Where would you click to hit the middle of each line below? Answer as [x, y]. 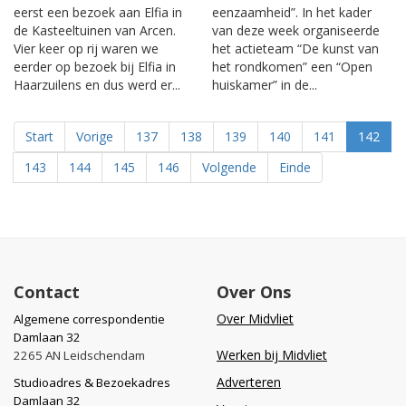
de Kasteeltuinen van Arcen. [95, 30]
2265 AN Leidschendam [79, 355]
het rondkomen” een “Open [292, 66]
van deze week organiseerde [296, 30]
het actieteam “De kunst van [295, 48]
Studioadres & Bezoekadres [92, 382]
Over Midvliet [255, 318]
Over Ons [254, 291]
